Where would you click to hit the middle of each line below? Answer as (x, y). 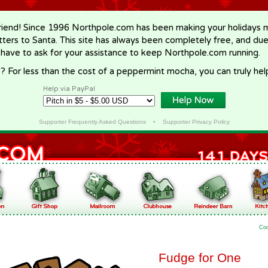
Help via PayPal (69, 89)
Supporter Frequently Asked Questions (92, 122)
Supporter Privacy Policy (196, 122)
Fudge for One (200, 258)
